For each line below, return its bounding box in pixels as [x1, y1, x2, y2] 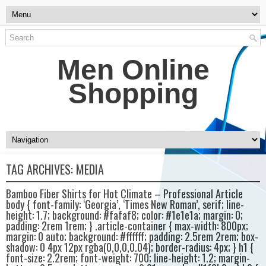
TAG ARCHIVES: [6, 160, 76, 178]
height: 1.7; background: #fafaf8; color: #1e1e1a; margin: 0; [6, 207, 243, 223]
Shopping [68, 78, 198, 109]
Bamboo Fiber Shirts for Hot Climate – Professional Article [6, 186, 243, 201]
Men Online [56, 54, 210, 85]
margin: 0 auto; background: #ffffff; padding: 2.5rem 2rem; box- [6, 229, 258, 244]
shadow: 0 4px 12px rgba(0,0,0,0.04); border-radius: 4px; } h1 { [6, 239, 254, 255]
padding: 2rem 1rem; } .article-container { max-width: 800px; [6, 218, 248, 233]
